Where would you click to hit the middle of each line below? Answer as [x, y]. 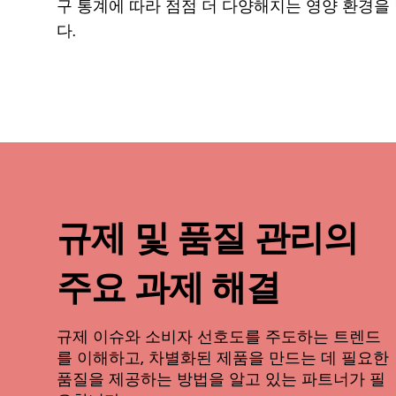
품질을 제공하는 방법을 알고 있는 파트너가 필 [221, 380]
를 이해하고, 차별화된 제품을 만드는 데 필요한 [223, 358]
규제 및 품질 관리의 [208, 238]
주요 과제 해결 [169, 288]
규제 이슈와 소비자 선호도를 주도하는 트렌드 [219, 337]
